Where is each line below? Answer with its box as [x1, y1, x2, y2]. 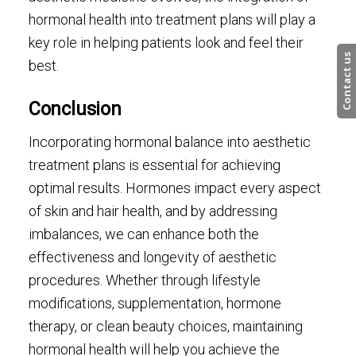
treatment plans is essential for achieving [28, 157, 281, 174]
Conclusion [28, 97, 122, 120]
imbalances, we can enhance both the [28, 226, 259, 243]
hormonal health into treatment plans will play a [28, 11, 315, 29]
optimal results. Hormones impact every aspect [28, 180, 321, 197]
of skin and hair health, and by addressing [28, 203, 277, 220]
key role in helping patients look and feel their [28, 34, 304, 52]
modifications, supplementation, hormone [28, 295, 281, 312]
